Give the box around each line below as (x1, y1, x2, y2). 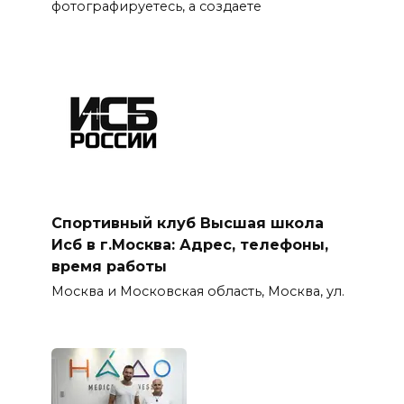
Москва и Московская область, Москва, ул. (50, 283, 344, 300)
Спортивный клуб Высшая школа (50, 214, 324, 232)
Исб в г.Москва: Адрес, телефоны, (50, 235, 328, 253)
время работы (50, 257, 167, 275)
